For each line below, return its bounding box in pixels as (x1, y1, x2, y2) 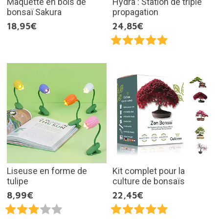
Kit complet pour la (112, 165, 185, 176)
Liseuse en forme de (6, 165, 87, 176)
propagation (112, 7, 158, 18)
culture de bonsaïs (112, 175, 185, 186)
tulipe (6, 175, 28, 186)
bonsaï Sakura (6, 7, 62, 18)
